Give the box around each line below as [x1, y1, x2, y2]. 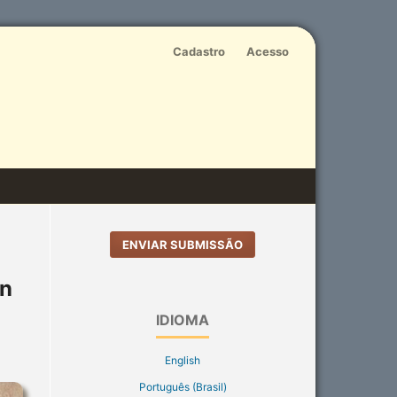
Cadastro [173, 43, 226, 58]
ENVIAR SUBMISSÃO [122, 237, 243, 252]
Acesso [246, 43, 289, 58]
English [165, 353, 200, 367]
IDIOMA [156, 310, 209, 329]
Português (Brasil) [138, 379, 227, 393]
